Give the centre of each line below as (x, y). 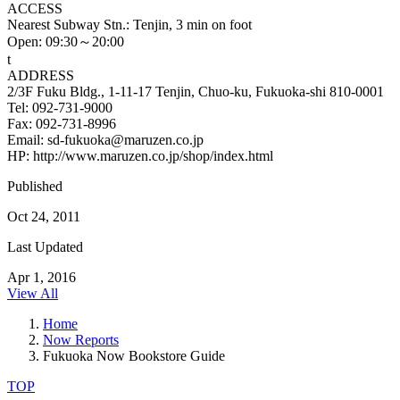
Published (35, 186)
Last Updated (45, 246)
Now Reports (81, 339)
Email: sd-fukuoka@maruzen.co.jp (105, 139)
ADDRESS (41, 75)
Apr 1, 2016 (42, 277)
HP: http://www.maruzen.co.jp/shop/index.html (140, 155)
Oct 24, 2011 (44, 216)
